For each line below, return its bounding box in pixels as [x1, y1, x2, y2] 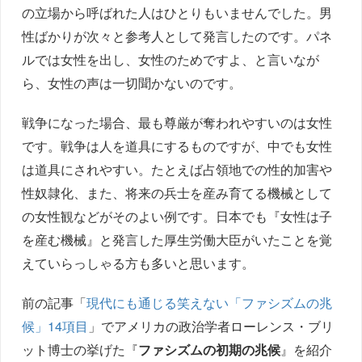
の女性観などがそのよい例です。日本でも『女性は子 [22, 207, 333, 226]
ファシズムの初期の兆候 [138, 340, 281, 360]
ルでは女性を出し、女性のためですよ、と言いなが [22, 50, 320, 69]
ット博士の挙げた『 [22, 340, 139, 360]
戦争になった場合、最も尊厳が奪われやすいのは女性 [22, 113, 333, 133]
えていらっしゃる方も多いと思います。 [22, 254, 255, 273]
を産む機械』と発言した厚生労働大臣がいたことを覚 [22, 230, 333, 250]
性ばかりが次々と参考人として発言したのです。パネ [22, 27, 333, 46]
